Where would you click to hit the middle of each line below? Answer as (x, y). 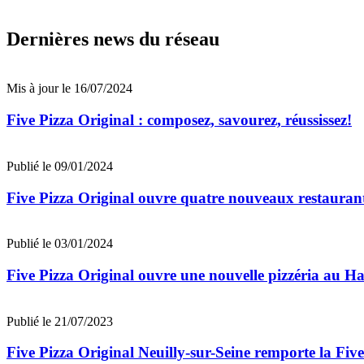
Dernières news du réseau (113, 39)
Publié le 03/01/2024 (60, 244)
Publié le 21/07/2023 (60, 321)
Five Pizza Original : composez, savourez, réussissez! (179, 120)
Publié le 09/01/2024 (60, 166)
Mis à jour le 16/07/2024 (69, 89)
